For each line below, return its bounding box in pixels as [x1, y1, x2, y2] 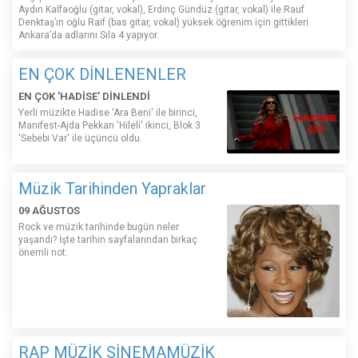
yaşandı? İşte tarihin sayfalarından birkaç [18, 234, 197, 246]
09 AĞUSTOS [18, 205, 80, 217]
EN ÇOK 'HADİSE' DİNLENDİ [18, 90, 150, 103]
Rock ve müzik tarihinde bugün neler [18, 221, 179, 233]
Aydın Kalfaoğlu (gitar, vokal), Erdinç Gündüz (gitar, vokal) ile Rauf [18, 4, 304, 16]
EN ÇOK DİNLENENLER [18, 65, 186, 85]
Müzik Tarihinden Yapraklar [18, 179, 206, 199]
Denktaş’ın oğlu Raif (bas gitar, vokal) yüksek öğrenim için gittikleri [18, 17, 308, 29]
